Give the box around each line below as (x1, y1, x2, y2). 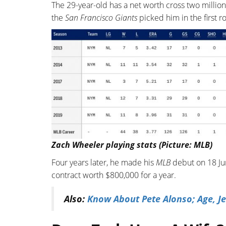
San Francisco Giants (65, 12, 137, 24)
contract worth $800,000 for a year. (51, 169, 176, 181)
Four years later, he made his (51, 156, 156, 168)
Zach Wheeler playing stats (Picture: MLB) (51, 139, 212, 150)
